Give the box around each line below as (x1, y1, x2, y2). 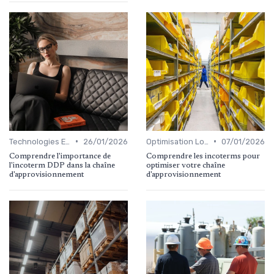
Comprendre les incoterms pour (146, 152, 260, 160)
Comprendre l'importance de (9, 152, 111, 160)
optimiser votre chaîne (146, 161, 225, 169)
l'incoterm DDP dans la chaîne (9, 161, 115, 169)
